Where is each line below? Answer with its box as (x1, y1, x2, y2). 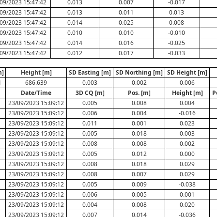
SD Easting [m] (69, 68, 111, 77)
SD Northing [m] (115, 68, 163, 77)
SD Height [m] (167, 68, 207, 77)
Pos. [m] (127, 89, 151, 97)
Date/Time (21, 89, 51, 97)
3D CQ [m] (75, 89, 105, 97)
